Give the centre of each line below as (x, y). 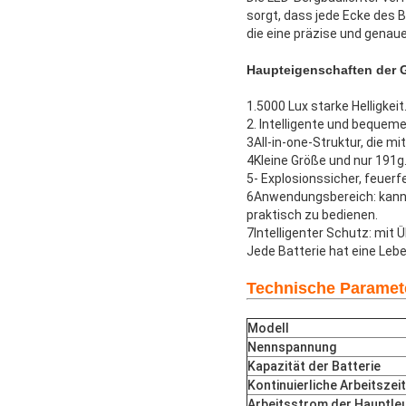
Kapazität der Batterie (314, 366)
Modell (268, 328)
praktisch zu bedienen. (312, 214)
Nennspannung (292, 347)
